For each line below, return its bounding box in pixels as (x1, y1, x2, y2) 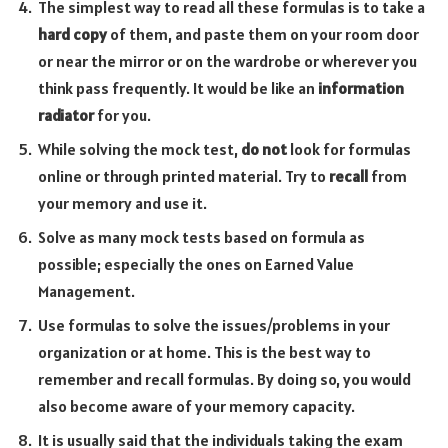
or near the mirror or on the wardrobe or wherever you (38, 50, 417, 71)
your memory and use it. (38, 192, 207, 213)
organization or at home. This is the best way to (38, 341, 371, 362)
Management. (38, 280, 135, 301)
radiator (38, 104, 94, 125)
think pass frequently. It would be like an (38, 77, 318, 98)
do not (241, 138, 287, 159)
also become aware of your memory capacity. (38, 395, 355, 416)
